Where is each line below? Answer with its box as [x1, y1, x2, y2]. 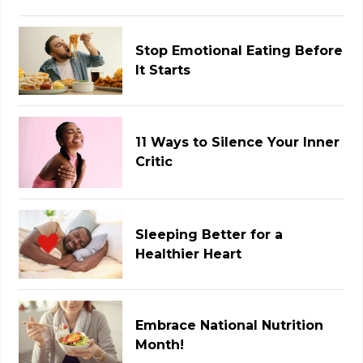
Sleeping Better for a [135, 226, 284, 242]
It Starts [135, 62, 191, 78]
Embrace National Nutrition [135, 317, 324, 333]
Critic [135, 154, 173, 170]
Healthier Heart [135, 246, 242, 262]
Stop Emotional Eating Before [135, 42, 344, 58]
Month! [135, 336, 185, 352]
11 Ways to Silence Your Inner [135, 135, 340, 151]
